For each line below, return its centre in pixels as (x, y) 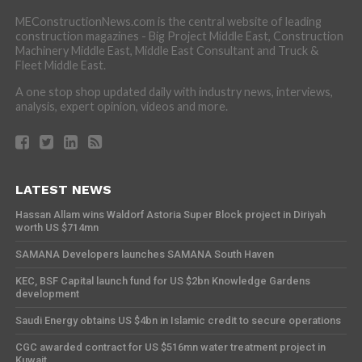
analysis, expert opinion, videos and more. (121, 106)
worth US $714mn (57, 227)
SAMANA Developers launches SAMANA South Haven (144, 254)
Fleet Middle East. (60, 65)
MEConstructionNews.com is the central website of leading (168, 21)
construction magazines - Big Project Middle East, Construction (179, 36)
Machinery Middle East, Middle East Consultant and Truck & (166, 50)
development (47, 293)
